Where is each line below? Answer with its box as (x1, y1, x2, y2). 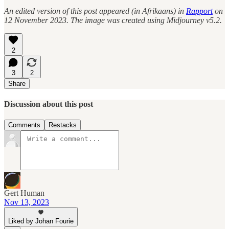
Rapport (186, 6, 213, 15)
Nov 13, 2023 (4, 198, 49, 207)
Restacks (49, 121, 77, 129)
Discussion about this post (4, 99, 93, 108)
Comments (8, 121, 40, 129)
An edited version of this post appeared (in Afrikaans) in (4, 6, 186, 15)
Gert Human (4, 189, 44, 198)
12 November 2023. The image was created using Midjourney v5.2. (4, 15, 222, 25)
